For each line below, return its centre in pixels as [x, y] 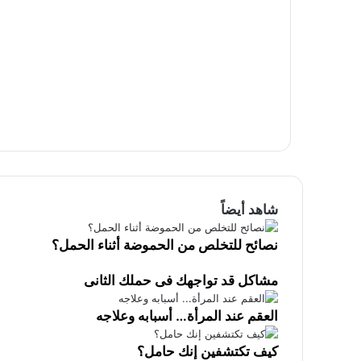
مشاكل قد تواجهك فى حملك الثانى [181, 280]
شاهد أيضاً [249, 210]
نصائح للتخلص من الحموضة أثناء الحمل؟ [165, 245]
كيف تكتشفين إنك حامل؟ [207, 351]
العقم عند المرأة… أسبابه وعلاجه [187, 316]
